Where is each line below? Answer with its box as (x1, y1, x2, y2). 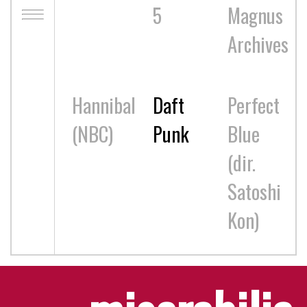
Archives (227, 29, 288, 58)
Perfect (227, 90, 280, 119)
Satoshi (227, 176, 281, 206)
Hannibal (71, 90, 136, 119)
